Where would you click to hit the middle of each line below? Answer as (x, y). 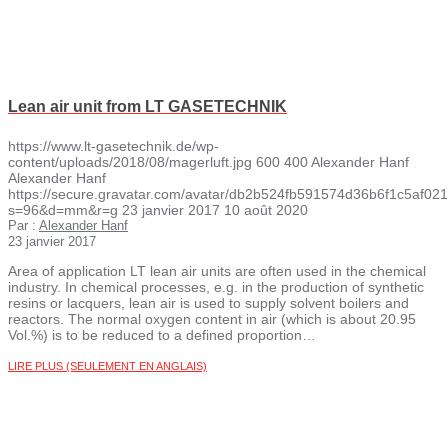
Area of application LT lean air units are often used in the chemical (217, 270)
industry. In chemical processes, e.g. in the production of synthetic (216, 286)
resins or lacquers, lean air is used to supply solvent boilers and (208, 302)
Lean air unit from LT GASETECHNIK (147, 107)
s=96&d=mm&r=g (63, 209)
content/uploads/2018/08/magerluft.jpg (130, 161)
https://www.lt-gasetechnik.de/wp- (113, 145)
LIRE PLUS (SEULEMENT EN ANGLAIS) (107, 365)
